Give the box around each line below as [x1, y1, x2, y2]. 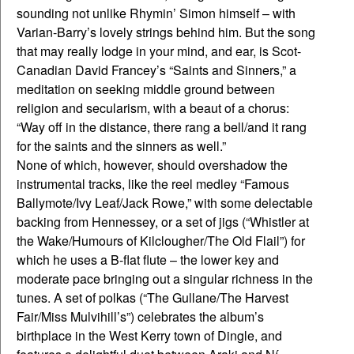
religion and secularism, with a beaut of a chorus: [17, 99, 289, 118]
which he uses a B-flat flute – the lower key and [17, 250, 279, 269]
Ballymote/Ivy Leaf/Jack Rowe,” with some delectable [17, 194, 313, 213]
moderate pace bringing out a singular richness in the [17, 269, 313, 288]
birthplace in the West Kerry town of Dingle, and [17, 326, 282, 345]
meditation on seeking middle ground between [17, 80, 275, 99]
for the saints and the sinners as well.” [17, 137, 226, 156]
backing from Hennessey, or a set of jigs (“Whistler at [17, 213, 309, 232]
